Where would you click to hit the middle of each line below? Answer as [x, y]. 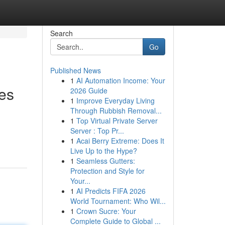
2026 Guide [89, 90]
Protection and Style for [107, 171]
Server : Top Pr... [97, 131]
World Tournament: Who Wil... [118, 201]
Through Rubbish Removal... [116, 110]
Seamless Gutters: [105, 161]
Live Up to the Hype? [103, 151]
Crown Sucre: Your [106, 211]
